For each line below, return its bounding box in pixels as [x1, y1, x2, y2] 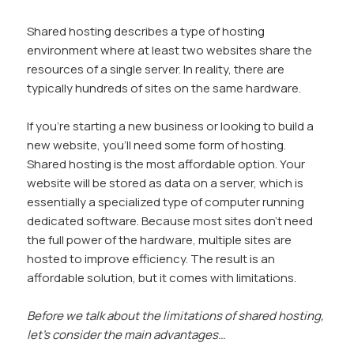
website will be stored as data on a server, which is [27, 175, 304, 192]
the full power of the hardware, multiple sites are [27, 232, 292, 249]
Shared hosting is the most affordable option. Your [27, 156, 306, 173]
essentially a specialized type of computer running [27, 194, 305, 211]
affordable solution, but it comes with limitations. [27, 269, 297, 287]
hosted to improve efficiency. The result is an [27, 250, 276, 268]
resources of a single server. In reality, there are [27, 61, 285, 78]
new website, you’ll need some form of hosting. [27, 137, 287, 154]
